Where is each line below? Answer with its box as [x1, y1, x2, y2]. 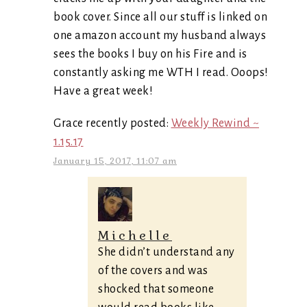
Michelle [98, 228, 172, 243]
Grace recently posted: [53, 117, 171, 130]
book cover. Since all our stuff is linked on [53, 11, 267, 23]
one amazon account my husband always [53, 29, 266, 42]
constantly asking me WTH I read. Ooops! [53, 66, 269, 79]
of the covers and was [98, 265, 208, 277]
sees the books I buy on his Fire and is [53, 48, 247, 60]
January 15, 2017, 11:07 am [53, 156, 177, 167]
